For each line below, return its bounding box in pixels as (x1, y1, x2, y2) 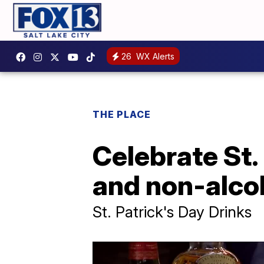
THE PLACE (93, 108, 151, 120)
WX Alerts (134, 51, 174, 62)
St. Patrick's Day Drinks (93, 202, 252, 221)
